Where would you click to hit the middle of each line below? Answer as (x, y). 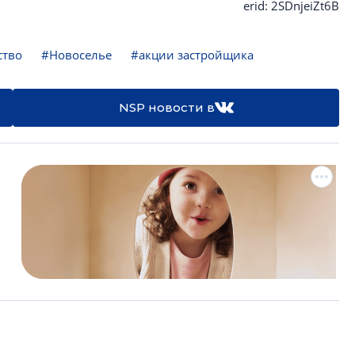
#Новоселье (76, 55)
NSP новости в (166, 107)
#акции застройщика (192, 55)
